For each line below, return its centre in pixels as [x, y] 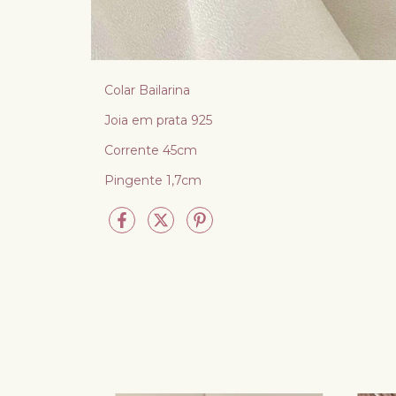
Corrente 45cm [152, 150]
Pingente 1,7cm [153, 180]
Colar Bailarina [147, 90]
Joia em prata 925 [160, 120]
